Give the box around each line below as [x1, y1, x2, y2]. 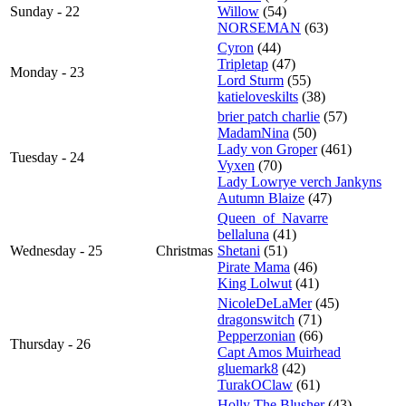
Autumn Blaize [217, 190, 304, 207]
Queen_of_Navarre [217, 210, 328, 227]
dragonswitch [217, 312, 295, 328]
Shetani [217, 243, 260, 259]
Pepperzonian [217, 328, 295, 344]
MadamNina [217, 125, 289, 141]
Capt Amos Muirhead [217, 344, 341, 361]
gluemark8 [217, 361, 278, 377]
